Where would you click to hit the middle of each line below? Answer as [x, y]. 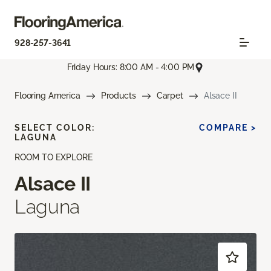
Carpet [170, 95]
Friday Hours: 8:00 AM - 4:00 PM [131, 67]
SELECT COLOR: [55, 127]
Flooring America [47, 95]
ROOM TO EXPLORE [54, 157]
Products [118, 95]
